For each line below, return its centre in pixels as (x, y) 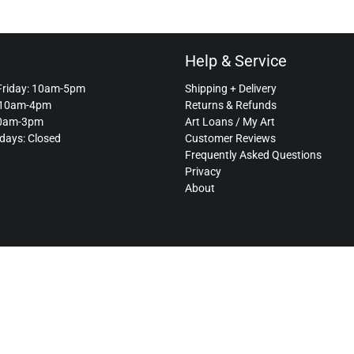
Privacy (203, 171)
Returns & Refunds (231, 105)
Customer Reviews (230, 138)
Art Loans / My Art (230, 121)
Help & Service (236, 60)
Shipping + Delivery (231, 88)
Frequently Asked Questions (253, 154)
